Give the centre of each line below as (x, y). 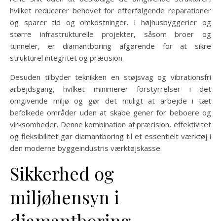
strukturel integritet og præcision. (67, 58)
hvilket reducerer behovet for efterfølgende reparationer (110, 10)
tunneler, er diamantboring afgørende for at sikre (110, 46)
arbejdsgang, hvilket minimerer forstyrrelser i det (110, 89)
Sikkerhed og (62, 173)
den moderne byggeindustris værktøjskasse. (86, 148)
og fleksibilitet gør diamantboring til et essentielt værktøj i (110, 136)
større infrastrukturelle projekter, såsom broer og (110, 34)
